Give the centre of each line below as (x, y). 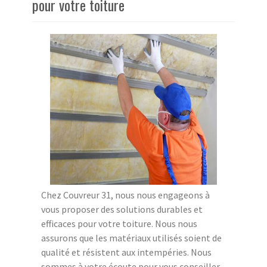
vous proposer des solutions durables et (122, 209)
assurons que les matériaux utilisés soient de (131, 237)
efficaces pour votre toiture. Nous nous (119, 223)
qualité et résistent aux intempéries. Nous (126, 252)
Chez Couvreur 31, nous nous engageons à (125, 195)
